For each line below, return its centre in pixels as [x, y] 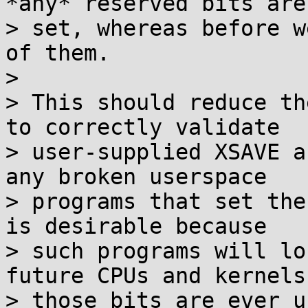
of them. [58, 53]
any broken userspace [136, 177]
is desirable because [136, 226]
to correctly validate [143, 127]
